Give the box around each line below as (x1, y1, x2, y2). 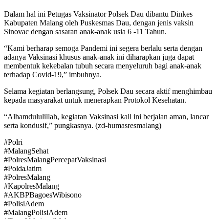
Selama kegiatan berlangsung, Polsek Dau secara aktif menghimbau (4, 87, 212, 96)
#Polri (4, 138, 22, 147)
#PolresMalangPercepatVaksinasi (4, 155, 106, 164)
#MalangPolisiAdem (4, 208, 67, 217)
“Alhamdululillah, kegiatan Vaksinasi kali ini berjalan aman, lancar (4, 112, 209, 121)
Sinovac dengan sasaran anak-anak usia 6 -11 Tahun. (4, 27, 167, 36)
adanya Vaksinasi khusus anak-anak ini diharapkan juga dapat (4, 53, 194, 62)
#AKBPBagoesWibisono (4, 191, 82, 199)
